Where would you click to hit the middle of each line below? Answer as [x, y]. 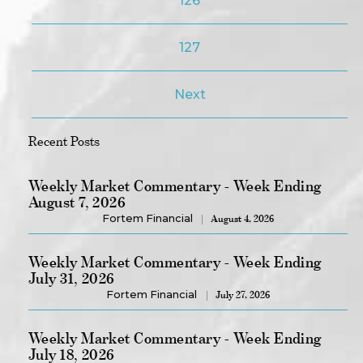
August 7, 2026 [77, 202]
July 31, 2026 [71, 278]
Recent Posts [64, 141]
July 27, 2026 [242, 295]
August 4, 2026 [243, 219]
